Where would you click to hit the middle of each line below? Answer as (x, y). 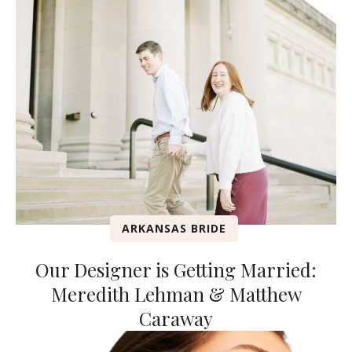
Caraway (176, 318)
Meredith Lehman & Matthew (176, 293)
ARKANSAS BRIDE (174, 228)
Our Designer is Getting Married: (176, 269)
